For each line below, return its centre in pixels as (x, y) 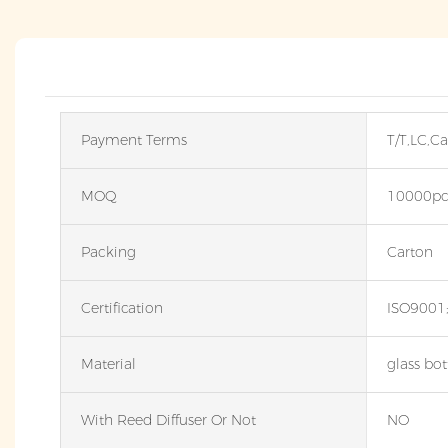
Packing (108, 252)
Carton (409, 252)
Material (108, 364)
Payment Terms (134, 140)
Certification (122, 308)
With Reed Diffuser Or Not (168, 420)
